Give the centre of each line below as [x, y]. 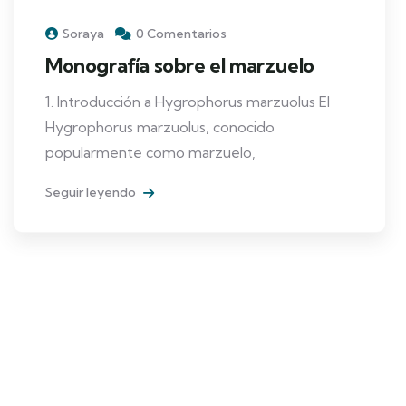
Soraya [83, 33]
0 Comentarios [181, 33]
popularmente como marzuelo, [150, 152]
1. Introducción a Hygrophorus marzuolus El [188, 101]
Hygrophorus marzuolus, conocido [160, 126]
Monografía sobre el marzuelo [180, 65]
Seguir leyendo [92, 192]
